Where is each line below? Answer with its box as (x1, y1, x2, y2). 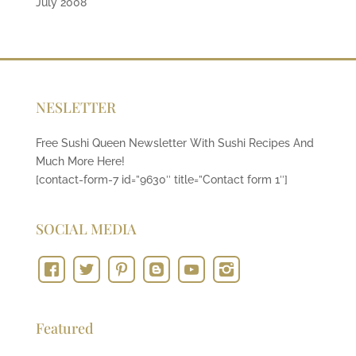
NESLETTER (35, 97, 116, 117)
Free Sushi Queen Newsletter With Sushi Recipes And (35, 136, 314, 149)
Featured (35, 319, 94, 339)
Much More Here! (35, 154, 125, 168)
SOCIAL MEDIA (35, 219, 137, 239)
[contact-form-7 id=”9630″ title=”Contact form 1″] (35, 172, 288, 186)
